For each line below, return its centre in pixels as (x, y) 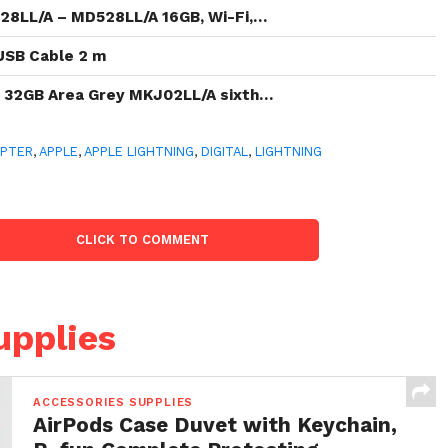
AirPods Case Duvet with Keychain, (215, 425)
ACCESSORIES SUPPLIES (113, 402)
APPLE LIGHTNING (139, 151)
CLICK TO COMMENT (143, 239)
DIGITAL (225, 151)
